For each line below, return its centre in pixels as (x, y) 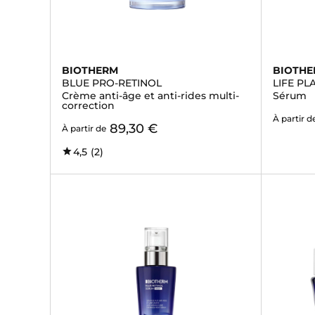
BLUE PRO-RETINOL (112, 83)
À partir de (84, 128)
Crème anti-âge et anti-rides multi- (150, 96)
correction (88, 105)
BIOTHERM (90, 70)
